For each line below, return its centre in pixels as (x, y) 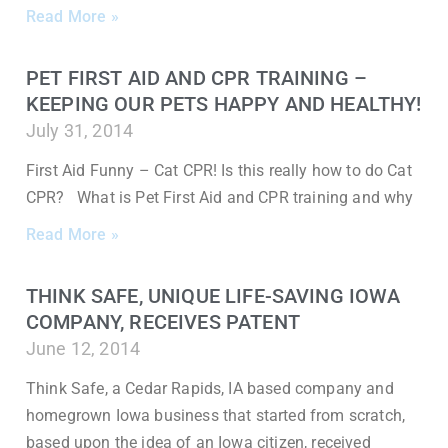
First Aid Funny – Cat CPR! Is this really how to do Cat (219, 170)
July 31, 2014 (80, 130)
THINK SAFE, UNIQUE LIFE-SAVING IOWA (213, 296)
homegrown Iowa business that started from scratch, (216, 415)
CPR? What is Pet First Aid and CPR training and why (220, 197)
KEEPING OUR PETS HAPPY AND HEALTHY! (224, 104)
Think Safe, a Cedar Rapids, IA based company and (210, 388)
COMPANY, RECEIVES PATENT (163, 322)
